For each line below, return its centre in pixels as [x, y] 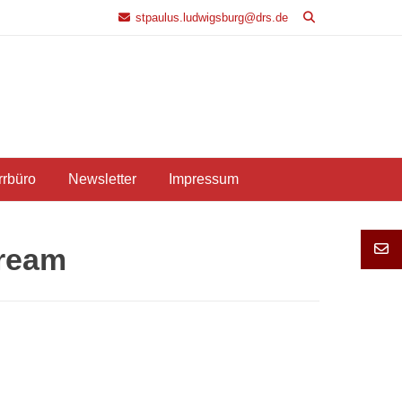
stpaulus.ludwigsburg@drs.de [212, 17]
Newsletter [102, 179]
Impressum [203, 179]
